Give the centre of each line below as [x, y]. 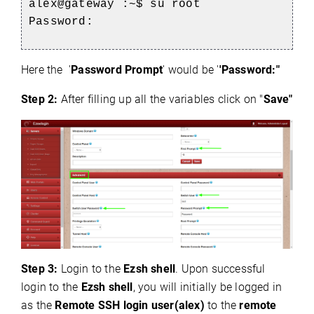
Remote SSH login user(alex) [130, 306]
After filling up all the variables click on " [162, 100]
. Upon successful [220, 269]
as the [38, 306]
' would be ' [191, 70]
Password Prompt [117, 70]
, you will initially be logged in [207, 287]
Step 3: [41, 269]
